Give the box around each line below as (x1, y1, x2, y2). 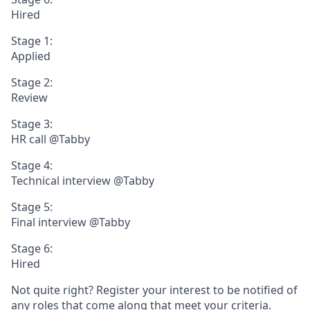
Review (11, 89, 48, 105)
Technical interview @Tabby (11, 172, 154, 188)
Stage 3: (11, 116, 53, 131)
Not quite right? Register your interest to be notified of (11, 282, 298, 298)
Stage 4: (11, 157, 53, 173)
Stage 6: (11, 240, 53, 256)
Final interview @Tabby (11, 214, 130, 230)
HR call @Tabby (11, 131, 90, 147)
